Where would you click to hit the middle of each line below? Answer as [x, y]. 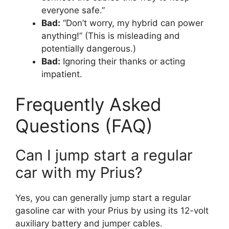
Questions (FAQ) [84, 126]
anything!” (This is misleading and [111, 36]
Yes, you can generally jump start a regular [103, 198]
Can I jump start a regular [104, 155]
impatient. [62, 74]
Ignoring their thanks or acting [123, 61]
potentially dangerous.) [89, 48]
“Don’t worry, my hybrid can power [132, 23]
